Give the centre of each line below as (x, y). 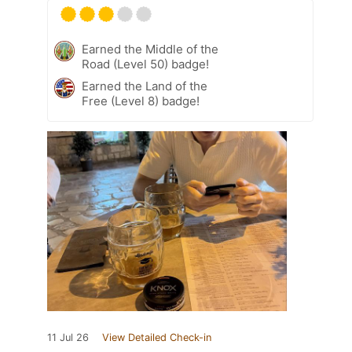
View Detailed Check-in (157, 337)
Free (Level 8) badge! (141, 101)
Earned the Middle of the (150, 49)
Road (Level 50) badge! (145, 64)
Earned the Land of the (145, 86)
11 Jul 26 (68, 337)
